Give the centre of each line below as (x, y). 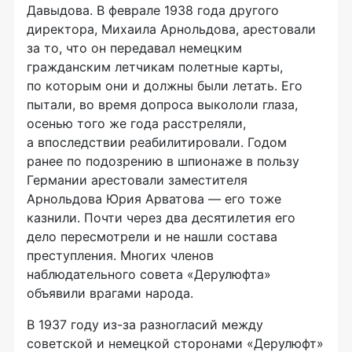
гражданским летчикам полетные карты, (155, 66)
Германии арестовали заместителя (137, 180)
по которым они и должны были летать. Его (165, 85)
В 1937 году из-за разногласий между (145, 324)
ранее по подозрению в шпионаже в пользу (163, 161)
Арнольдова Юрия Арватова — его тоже (154, 198)
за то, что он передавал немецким (134, 48)
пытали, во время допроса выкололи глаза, (162, 104)
